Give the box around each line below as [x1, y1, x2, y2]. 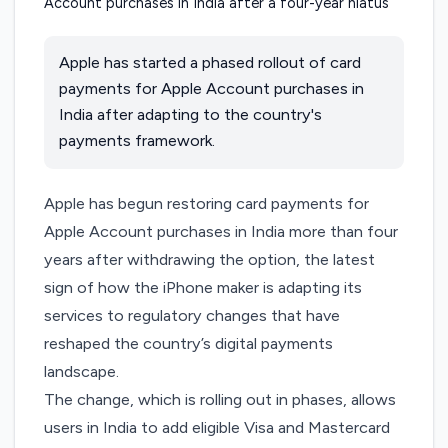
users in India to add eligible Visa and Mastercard [44, 418, 391, 438]
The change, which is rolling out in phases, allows [44, 390, 397, 410]
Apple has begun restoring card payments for [44, 194, 370, 214]
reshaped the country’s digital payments [44, 334, 334, 354]
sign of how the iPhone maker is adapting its [44, 278, 363, 298]
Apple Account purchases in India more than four [44, 222, 399, 242]
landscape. [44, 362, 120, 382]
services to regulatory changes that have [44, 306, 341, 326]
